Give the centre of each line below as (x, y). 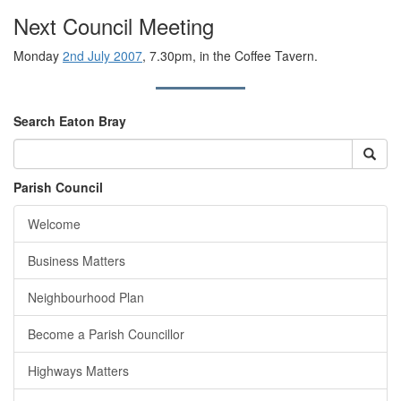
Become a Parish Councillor (106, 334)
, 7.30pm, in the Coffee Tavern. (230, 56)
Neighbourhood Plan (86, 298)
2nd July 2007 (102, 56)
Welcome (54, 224)
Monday (38, 56)
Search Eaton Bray (70, 121)
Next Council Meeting (114, 26)
